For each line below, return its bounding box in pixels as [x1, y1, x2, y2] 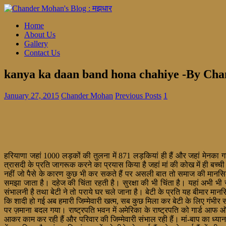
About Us [24, 30, 55, 39]
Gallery [24, 39, 48, 48]
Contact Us [24, 48, 60, 57]
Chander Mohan [61, 91, 113, 100]
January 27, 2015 [4, 91, 59, 100]
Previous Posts [115, 91, 161, 100]
